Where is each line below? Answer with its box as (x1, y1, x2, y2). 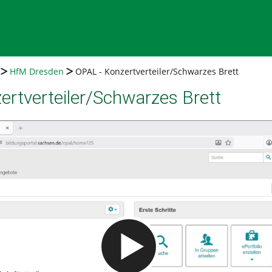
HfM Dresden (10, 65, 64, 77)
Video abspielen (159, 205, 239, 226)
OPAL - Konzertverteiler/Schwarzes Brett (75, 65, 239, 77)
